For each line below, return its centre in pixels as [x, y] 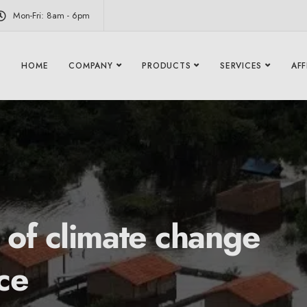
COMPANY [91, 66]
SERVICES [241, 66]
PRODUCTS [167, 66]
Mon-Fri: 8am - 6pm [51, 15]
